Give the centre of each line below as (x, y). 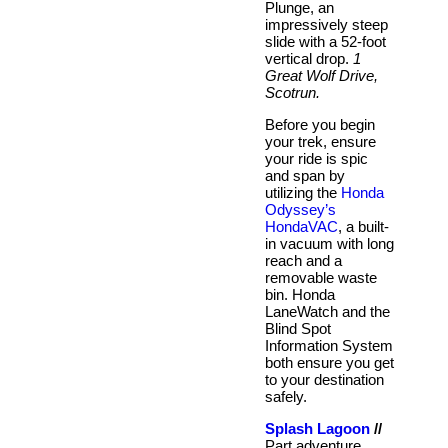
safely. (286, 396)
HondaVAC (301, 226)
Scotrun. (292, 92)
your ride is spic (316, 158)
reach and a (303, 260)
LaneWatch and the (327, 311)
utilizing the (303, 192)
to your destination (324, 379)
